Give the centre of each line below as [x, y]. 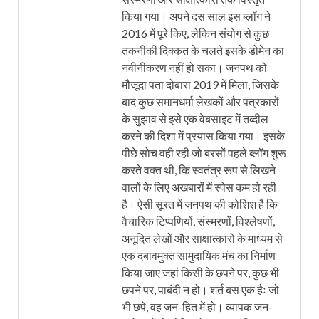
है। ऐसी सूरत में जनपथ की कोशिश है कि [200, 204]
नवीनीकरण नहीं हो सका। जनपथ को [194, 67]
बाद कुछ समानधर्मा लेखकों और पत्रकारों [200, 101]
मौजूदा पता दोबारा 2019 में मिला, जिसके [200, 84]
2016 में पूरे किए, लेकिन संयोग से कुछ [195, 33]
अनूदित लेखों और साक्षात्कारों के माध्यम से [202, 238]
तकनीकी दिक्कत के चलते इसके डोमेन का [203, 50]
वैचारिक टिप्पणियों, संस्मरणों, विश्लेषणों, [198, 221]
